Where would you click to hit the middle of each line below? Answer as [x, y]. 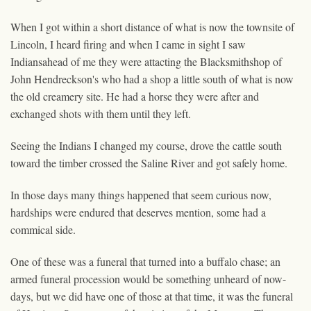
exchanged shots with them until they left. [101, 113]
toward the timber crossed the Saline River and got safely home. [149, 162]
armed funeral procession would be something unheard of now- [148, 278]
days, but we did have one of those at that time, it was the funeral [152, 296]
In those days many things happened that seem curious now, [141, 194]
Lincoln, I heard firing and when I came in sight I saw [128, 44]
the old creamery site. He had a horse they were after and [135, 96]
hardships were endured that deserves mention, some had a [138, 212]
